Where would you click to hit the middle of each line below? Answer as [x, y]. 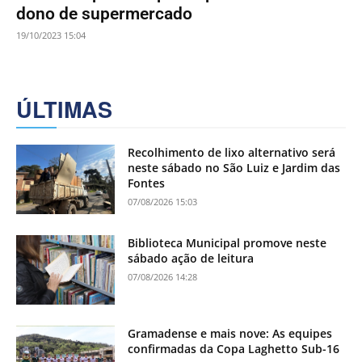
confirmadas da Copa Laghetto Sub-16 [234, 348]
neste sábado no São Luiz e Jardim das [234, 168]
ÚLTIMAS [64, 109]
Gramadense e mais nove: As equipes [230, 333]
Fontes [147, 183]
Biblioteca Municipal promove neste [227, 243]
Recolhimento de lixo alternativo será [232, 153]
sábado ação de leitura [191, 259]
